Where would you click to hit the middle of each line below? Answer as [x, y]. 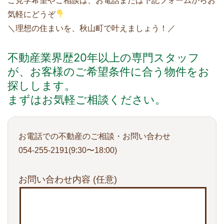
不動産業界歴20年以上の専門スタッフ [103, 57]
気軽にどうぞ [31, 14]
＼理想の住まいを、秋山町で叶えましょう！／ [91, 28]
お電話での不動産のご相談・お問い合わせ [94, 136]
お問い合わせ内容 [55, 179]
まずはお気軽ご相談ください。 [87, 99]
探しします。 [41, 85]
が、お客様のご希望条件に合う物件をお [108, 71]
